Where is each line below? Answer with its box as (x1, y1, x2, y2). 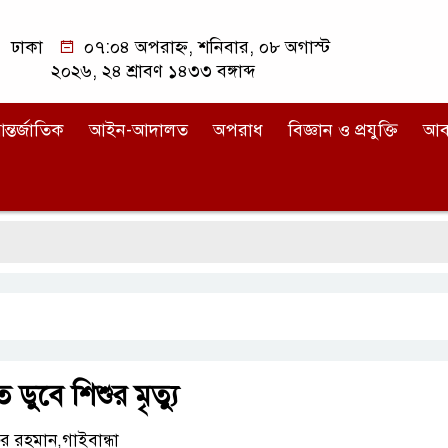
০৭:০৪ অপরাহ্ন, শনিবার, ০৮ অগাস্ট (79, 36, 331, 58)
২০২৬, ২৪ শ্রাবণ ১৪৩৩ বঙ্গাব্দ (50, 60, 255, 82)
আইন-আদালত (89, 119, 188, 141)
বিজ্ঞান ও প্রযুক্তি (288, 119, 398, 141)
